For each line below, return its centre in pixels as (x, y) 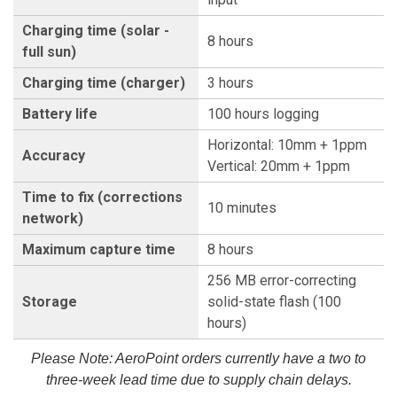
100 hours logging (263, 113)
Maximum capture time (99, 249)
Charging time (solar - (96, 30)
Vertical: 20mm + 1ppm (279, 166)
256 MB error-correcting (282, 280)
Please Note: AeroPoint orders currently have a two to (198, 358)
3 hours (230, 82)
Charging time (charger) (104, 82)
